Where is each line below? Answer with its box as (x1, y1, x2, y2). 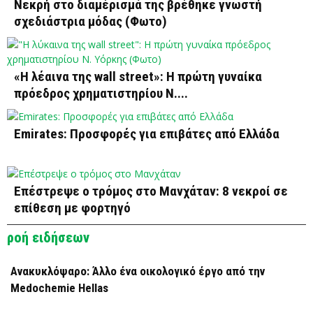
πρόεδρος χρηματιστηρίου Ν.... (14, 85, 188, 102)
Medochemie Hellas (10, 281, 108, 296)
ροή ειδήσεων (7, 229, 89, 247)
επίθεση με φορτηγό (14, 200, 131, 217)
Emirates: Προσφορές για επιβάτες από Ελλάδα (14, 126, 279, 143)
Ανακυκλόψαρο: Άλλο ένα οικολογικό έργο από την (10, 264, 265, 279)
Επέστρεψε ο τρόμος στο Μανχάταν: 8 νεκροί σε (14, 183, 288, 200)
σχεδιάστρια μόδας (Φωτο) (14, 13, 167, 30)
